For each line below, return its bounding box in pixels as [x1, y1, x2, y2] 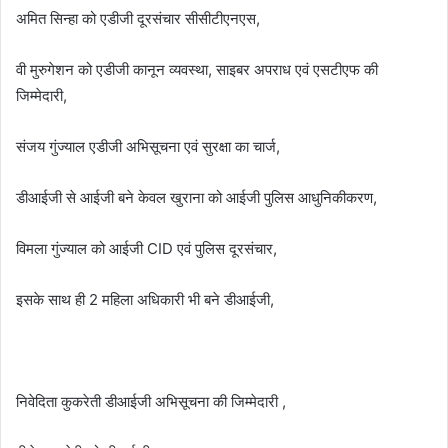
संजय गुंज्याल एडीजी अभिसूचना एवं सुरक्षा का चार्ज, [16, 137, 280, 157]
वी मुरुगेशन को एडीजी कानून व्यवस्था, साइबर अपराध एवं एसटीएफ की [16, 60, 378, 80]
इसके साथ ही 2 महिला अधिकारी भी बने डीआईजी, [16, 290, 274, 310]
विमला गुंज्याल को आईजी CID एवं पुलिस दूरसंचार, [16, 239, 277, 259]
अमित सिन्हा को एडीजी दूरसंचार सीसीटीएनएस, [16, 9, 260, 29]
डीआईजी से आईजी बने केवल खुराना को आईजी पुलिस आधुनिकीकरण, [16, 188, 377, 208]
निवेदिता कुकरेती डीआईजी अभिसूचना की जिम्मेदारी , [16, 392, 286, 412]
